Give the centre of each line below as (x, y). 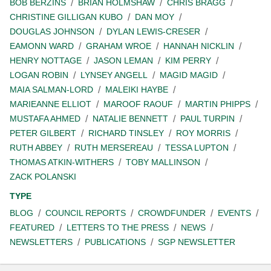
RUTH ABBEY (36, 148)
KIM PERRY (188, 60)
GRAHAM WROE (119, 46)
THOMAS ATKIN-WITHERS (62, 162)
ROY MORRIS (203, 133)
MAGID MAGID (189, 75)
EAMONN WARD (42, 46)
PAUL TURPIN (207, 119)
